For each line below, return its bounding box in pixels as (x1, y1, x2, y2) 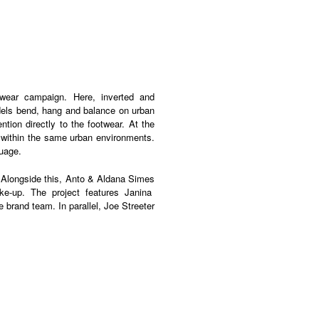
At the (128, 117, 155, 131)
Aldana (97, 172, 126, 186)
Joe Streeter (104, 199, 155, 213)
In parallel (58, 199, 99, 213)
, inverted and (92, 90, 155, 104)
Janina (125, 185, 152, 199)
